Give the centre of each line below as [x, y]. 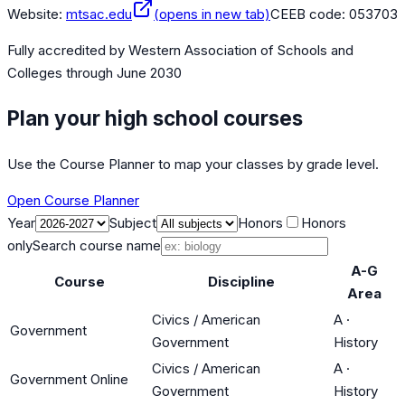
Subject [133, 222]
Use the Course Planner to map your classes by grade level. [193, 164]
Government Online [69, 379]
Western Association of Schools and [241, 51]
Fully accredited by [68, 51]
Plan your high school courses [155, 118]
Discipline [241, 281]
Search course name [97, 245]
